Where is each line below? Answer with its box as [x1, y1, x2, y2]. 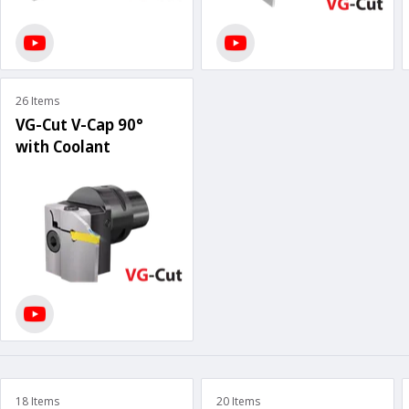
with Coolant [16, 134, 110, 157]
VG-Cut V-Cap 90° [16, 112, 143, 135]
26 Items [16, 92, 59, 109]
